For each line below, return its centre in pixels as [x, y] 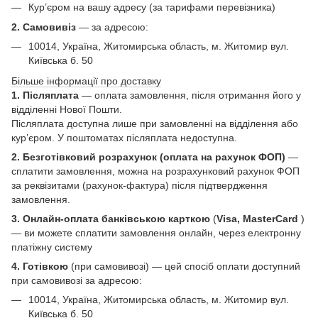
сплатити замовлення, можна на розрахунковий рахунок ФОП [155, 171]
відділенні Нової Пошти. [67, 109]
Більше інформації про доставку [86, 81]
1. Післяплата [45, 95]
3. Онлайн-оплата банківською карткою [112, 218]
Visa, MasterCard [259, 218]
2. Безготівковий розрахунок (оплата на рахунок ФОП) [150, 157]
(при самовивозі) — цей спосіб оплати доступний [184, 266]
